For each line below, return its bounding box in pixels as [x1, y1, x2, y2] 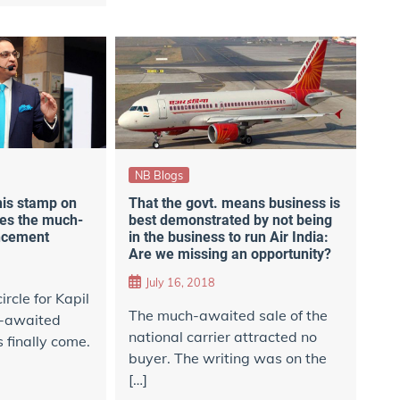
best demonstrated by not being [128, 211, 332, 229]
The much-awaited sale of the [128, 306, 328, 325]
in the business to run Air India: [128, 228, 329, 246]
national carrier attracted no [128, 328, 317, 346]
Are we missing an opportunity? [128, 245, 331, 262]
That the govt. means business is [128, 194, 340, 212]
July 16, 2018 [145, 275, 215, 290]
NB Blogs [134, 167, 183, 182]
